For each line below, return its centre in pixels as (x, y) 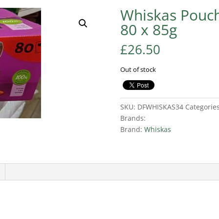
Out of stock (138, 69)
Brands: (133, 118)
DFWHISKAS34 (160, 107)
